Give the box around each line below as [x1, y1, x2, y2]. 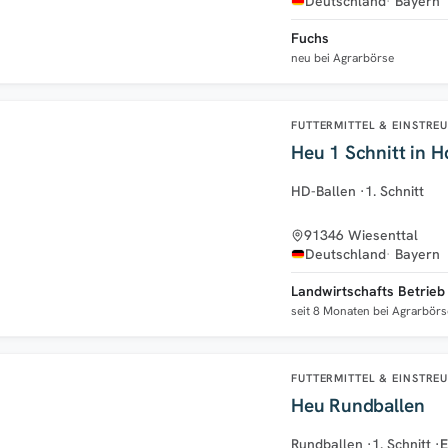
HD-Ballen [291, 181, 356, 200]
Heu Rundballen [291, 392, 425, 418]
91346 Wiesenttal [304, 225, 418, 244]
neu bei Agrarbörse [291, 49, 394, 66]
